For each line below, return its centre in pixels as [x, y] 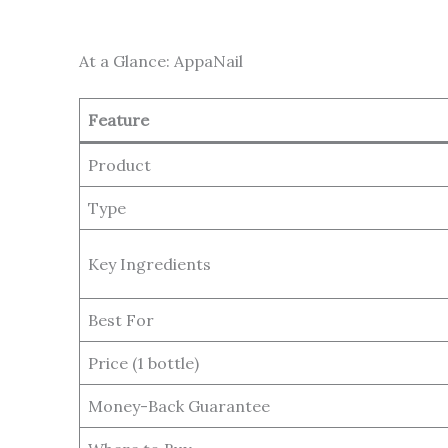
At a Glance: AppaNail [161, 60]
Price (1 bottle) [143, 362]
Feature [118, 119]
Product [119, 164]
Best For [121, 319]
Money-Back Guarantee [179, 405]
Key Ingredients [149, 263]
